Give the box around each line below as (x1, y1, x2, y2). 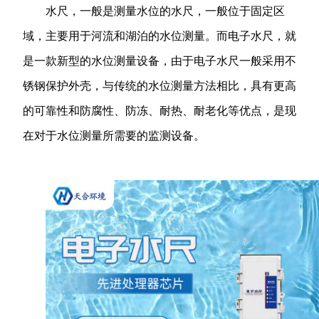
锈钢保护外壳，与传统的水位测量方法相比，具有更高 (23, 80, 296, 92)
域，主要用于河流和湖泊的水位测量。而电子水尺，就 (23, 30, 296, 42)
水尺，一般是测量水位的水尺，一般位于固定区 (46, 5, 285, 17)
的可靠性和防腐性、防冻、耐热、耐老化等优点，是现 (23, 105, 296, 117)
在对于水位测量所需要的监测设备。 (23, 130, 205, 142)
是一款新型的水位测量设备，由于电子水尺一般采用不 (23, 55, 296, 67)
